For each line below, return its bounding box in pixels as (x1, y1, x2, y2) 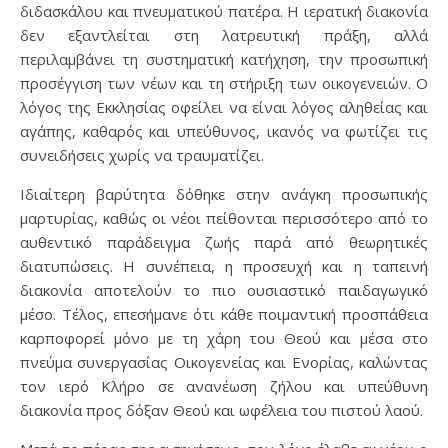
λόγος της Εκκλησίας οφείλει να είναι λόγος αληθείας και (20, 97, 428, 117)
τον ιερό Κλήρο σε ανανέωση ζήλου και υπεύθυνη (20, 376, 428, 396)
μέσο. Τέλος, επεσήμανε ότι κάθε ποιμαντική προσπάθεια (20, 304, 428, 324)
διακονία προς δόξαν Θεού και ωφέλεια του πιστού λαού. (20, 400, 423, 420)
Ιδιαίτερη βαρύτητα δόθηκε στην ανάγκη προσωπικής (20, 184, 428, 204)
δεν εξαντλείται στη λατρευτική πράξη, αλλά (20, 25, 428, 45)
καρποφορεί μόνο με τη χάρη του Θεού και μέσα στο (20, 328, 428, 348)
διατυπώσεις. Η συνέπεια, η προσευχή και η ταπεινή (20, 256, 428, 276)
